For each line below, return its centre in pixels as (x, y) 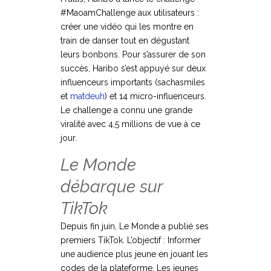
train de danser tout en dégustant (125, 41)
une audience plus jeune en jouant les (134, 254)
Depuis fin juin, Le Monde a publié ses (135, 227)
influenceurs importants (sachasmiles (133, 83)
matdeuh (87, 96)
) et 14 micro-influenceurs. (157, 96)
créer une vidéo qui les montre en (127, 27)
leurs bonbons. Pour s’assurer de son (133, 55)
